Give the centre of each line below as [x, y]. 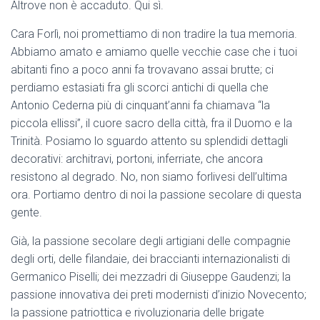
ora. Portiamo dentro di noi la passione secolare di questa [156, 195]
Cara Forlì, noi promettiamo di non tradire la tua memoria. [154, 34]
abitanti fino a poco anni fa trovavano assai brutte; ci [142, 70]
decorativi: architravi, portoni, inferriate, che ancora [137, 159]
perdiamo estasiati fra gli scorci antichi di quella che [140, 88]
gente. [26, 213]
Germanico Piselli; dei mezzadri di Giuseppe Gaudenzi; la [151, 277]
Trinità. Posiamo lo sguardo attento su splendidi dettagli [149, 141]
